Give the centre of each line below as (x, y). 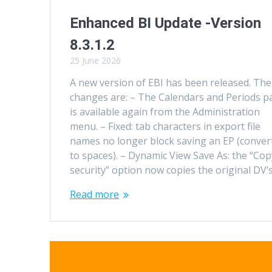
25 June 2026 (96, 60)
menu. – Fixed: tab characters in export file (165, 126)
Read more (95, 194)
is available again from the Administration (165, 111)
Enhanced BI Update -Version (166, 23)
